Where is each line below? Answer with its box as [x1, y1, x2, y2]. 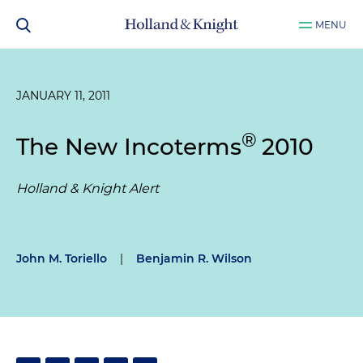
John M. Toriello [16, 251, 107, 267]
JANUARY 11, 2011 [16, 88, 110, 103]
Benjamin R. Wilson [136, 251, 252, 267]
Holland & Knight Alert [16, 181, 159, 197]
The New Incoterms [16, 133, 241, 161]
